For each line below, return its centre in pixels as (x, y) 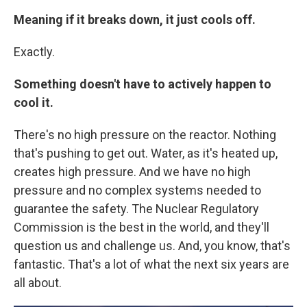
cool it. (35, 102)
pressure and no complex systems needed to (137, 190)
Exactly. (34, 52)
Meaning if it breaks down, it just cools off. (136, 20)
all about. (38, 283)
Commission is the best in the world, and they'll (142, 227)
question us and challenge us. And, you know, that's (152, 246)
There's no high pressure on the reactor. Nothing (145, 135)
